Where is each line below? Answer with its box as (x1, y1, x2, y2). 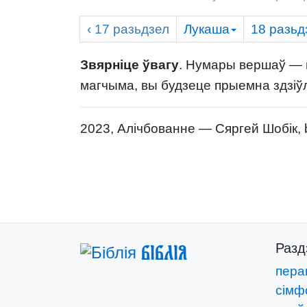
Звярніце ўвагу (80, 58, 179, 72)
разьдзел (113, 22, 169, 36)
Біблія (141, 241, 187, 265)
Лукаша (184, 22, 230, 36)
